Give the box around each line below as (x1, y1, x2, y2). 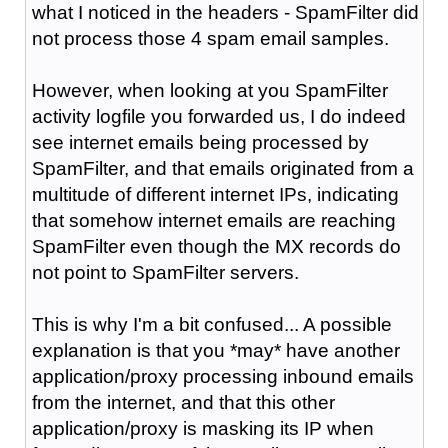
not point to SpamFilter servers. (31, 261, 299, 283)
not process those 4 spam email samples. (31, 27, 389, 49)
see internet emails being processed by (31, 131, 369, 153)
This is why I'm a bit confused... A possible (31, 313, 392, 335)
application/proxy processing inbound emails (31, 365, 414, 387)
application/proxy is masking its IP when (31, 417, 374, 439)
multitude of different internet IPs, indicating (31, 183, 399, 205)
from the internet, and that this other (31, 391, 335, 413)
